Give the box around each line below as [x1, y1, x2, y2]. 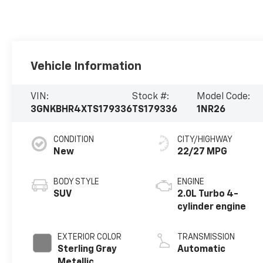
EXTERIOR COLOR [58, 233, 122, 242]
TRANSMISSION [177, 233, 235, 242]
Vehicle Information [31, 60, 142, 73]
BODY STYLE [53, 178, 100, 187]
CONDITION [53, 136, 95, 144]
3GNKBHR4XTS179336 [31, 105, 133, 115]
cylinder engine [177, 203, 247, 213]
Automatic [177, 245, 226, 255]
